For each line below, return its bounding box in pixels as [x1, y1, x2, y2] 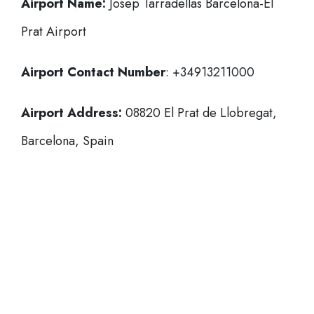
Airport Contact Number [21, 63, 165, 81]
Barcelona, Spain [21, 132, 114, 150]
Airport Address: [21, 104, 122, 122]
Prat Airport [21, 22, 86, 41]
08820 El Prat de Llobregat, [122, 104, 277, 122]
